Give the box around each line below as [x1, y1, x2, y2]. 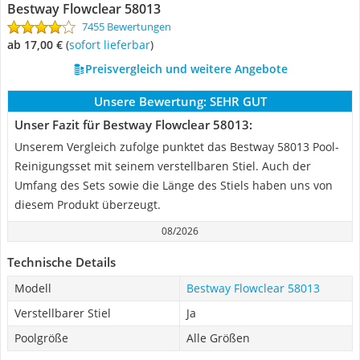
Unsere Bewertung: [93, 93, 207, 109]
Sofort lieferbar [75, 37, 150, 52]
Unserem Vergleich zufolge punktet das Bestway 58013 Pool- [14, 139, 339, 154]
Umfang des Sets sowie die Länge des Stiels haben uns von [14, 178, 333, 193]
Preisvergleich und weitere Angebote [84, 61, 288, 76]
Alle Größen [186, 330, 250, 346]
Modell [14, 280, 51, 296]
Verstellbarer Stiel [14, 305, 111, 321]
